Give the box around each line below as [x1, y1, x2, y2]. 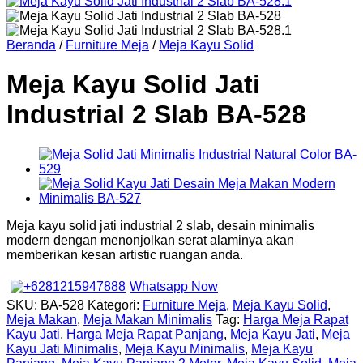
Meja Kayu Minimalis [125, 341, 245, 356]
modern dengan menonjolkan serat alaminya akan [6, 233, 294, 247]
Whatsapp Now [130, 279, 218, 293]
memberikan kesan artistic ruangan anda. [6, 247, 243, 262]
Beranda [6, 38, 56, 52]
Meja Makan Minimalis [83, 312, 212, 327]
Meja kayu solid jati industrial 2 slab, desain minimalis [6, 218, 314, 233]
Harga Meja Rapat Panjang [66, 327, 224, 341]
